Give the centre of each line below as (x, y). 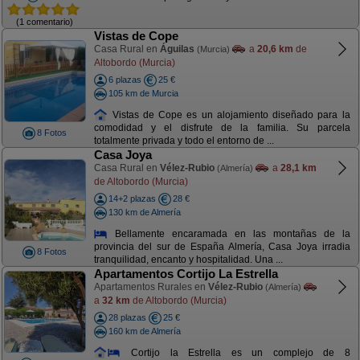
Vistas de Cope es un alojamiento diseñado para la (229, 115)
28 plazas (127, 317)
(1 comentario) (45, 21)
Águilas (177, 49)
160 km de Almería (144, 331)
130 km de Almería (144, 212)
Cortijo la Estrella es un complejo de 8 (235, 352)
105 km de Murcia (143, 93)
